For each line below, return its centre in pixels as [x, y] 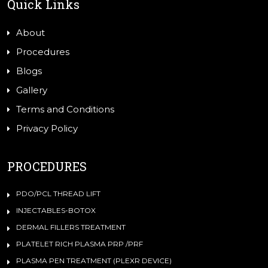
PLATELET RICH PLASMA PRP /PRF [80, 244]
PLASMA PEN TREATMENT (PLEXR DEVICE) [94, 261]
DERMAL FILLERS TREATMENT [71, 227]
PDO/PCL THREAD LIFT [58, 194]
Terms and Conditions [65, 109]
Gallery [32, 90]
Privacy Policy [47, 129]
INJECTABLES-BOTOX [56, 211]
